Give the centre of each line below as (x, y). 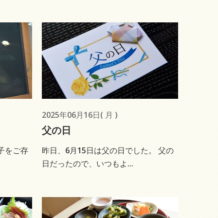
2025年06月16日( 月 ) (80, 115)
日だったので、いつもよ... (88, 164)
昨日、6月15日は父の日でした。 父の (108, 151)
